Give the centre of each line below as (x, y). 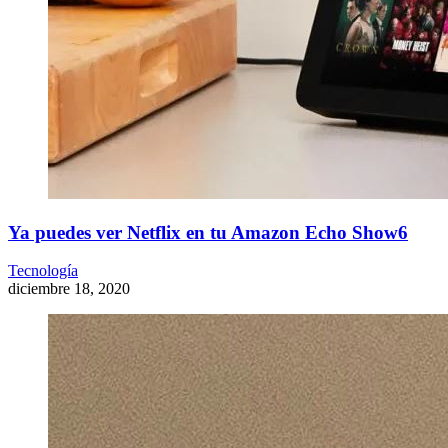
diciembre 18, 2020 (69, 289)
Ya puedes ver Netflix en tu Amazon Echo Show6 (208, 232)
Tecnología (43, 271)
